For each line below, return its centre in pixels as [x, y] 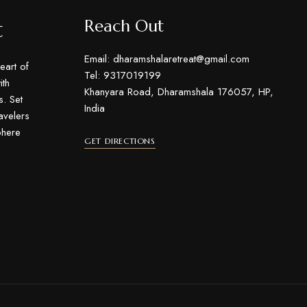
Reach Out [124, 26]
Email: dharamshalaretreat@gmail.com [167, 59]
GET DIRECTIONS [120, 141]
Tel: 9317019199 [123, 76]
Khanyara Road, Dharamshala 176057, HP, [179, 92]
